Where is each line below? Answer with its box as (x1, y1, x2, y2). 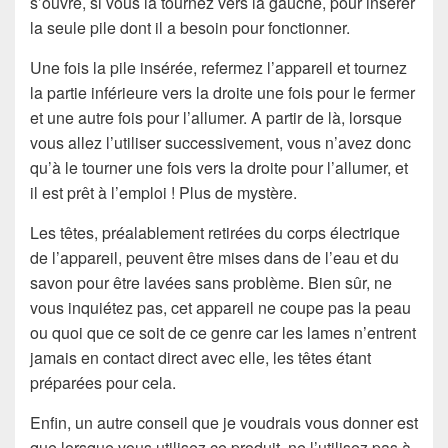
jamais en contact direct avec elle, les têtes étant (30, 345, 371, 369)
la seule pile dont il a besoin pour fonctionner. (30, 15, 350, 39)
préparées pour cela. (30, 370, 176, 394)
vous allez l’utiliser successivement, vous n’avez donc (30, 130, 411, 154)
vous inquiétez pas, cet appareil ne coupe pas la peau (30, 295, 411, 319)
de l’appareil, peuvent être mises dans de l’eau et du (30, 245, 399, 269)
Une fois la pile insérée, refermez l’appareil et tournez (30, 55, 407, 79)
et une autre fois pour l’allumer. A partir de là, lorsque (30, 105, 402, 129)
